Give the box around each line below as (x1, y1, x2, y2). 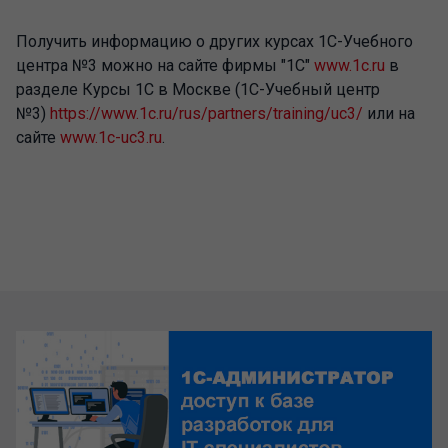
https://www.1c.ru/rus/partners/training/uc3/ (50, 104, 363, 123)
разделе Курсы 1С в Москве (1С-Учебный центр (16, 80, 380, 99)
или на (363, 104, 415, 123)
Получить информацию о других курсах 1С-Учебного (16, 32, 413, 51)
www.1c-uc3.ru (60, 128, 162, 147)
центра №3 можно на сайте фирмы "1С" (16, 56, 314, 75)
